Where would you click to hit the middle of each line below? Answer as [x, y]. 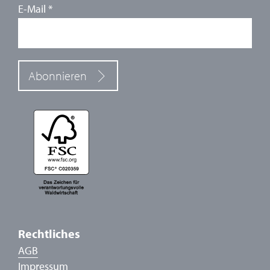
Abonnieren [58, 76]
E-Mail [33, 9]
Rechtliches [49, 234]
